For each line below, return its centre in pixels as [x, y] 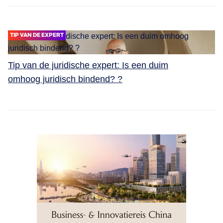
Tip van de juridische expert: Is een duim [88, 65]
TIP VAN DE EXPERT [37, 35]
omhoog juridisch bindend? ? [65, 79]
